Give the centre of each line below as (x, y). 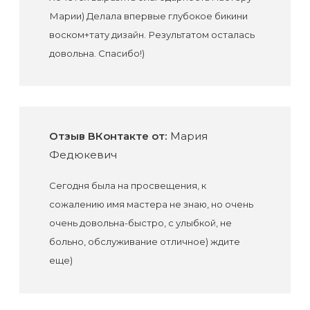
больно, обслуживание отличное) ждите (144, 241)
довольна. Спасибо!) (97, 53)
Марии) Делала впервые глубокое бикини (148, 16)
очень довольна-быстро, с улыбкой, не (140, 222)
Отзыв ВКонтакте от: (108, 136)
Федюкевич (83, 154)
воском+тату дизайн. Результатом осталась (152, 34)
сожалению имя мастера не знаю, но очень (151, 204)
